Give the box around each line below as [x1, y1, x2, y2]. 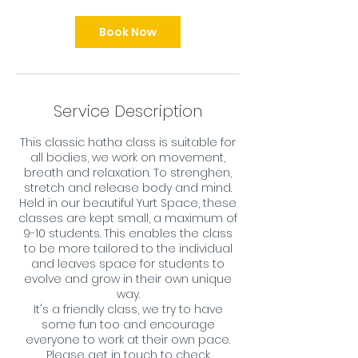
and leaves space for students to [31, 256, 225, 272]
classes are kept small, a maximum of [18, 210, 237, 226]
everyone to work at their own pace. [26, 332, 230, 348]
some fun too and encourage [41, 316, 215, 332]
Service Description [54, 100, 202, 122]
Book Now [99, 24, 157, 40]
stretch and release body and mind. [24, 180, 232, 196]
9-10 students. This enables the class [23, 225, 233, 241]
